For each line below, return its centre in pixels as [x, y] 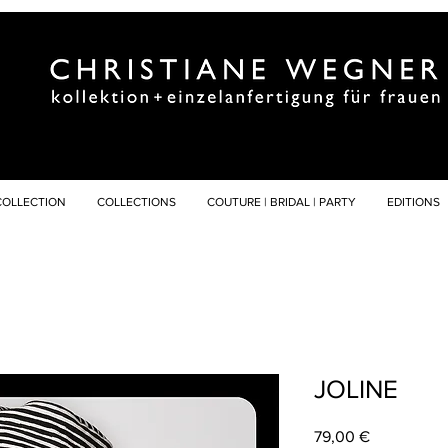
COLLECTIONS [136, 202]
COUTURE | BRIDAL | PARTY [281, 202]
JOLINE [356, 389]
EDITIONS [413, 202]
